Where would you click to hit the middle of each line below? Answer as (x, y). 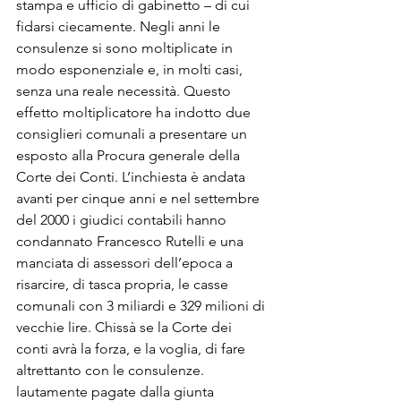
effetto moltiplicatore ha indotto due (135, 112)
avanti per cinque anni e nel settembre (140, 198)
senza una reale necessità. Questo (125, 91)
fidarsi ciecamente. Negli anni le (120, 26)
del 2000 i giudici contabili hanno (123, 220)
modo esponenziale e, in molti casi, (131, 69)
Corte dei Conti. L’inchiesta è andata (132, 177)
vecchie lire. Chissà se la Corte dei (126, 327)
